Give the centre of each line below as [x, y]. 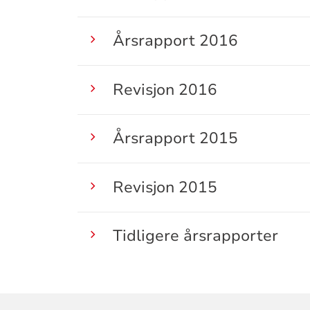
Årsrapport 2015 [175, 138]
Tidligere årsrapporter [195, 236]
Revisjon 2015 [165, 187]
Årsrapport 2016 [175, 41]
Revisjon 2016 [165, 89]
